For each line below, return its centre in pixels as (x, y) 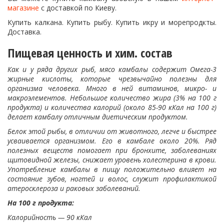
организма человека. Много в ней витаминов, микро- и (112, 88)
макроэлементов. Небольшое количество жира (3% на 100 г (112, 98)
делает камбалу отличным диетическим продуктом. (98, 117)
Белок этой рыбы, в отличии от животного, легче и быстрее (112, 131)
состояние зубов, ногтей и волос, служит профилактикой (112, 179)
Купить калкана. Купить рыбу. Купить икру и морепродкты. (112, 22)
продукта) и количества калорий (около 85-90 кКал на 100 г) (112, 107)
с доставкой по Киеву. (78, 8)
